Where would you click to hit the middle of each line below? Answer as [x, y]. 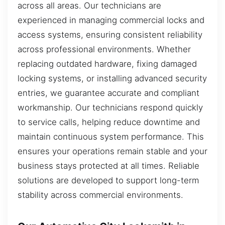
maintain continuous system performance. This [111, 136]
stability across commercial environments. [100, 195]
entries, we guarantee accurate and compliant [108, 93]
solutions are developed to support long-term [108, 180]
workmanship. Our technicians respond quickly [110, 107]
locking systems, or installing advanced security [112, 78]
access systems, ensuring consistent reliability [110, 34]
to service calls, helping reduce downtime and [109, 122]
